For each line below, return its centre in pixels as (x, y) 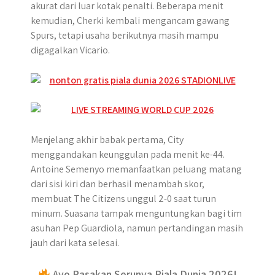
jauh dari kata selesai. (75, 243)
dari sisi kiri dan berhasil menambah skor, (118, 184)
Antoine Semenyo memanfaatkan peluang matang (136, 169)
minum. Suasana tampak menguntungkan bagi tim (136, 213)
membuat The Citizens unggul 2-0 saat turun (123, 199)
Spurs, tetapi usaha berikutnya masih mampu (125, 35)
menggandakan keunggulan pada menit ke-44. (128, 154)
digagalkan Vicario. (70, 50)
